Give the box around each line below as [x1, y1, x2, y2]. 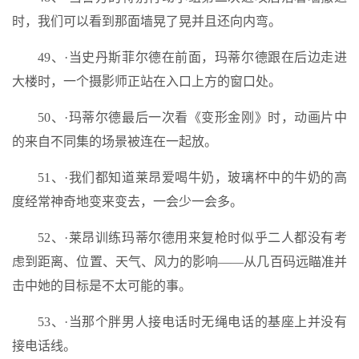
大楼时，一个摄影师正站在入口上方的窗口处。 [12, 75, 281, 88]
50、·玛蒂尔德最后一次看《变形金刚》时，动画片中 [38, 111, 347, 124]
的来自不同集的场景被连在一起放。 [12, 135, 217, 148]
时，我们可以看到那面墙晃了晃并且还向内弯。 [12, 14, 281, 28]
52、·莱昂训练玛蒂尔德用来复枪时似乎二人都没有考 [38, 231, 347, 244]
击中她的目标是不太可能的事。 [12, 279, 192, 292]
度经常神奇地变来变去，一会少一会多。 [12, 195, 243, 208]
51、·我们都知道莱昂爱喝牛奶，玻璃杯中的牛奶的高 [38, 171, 347, 184]
